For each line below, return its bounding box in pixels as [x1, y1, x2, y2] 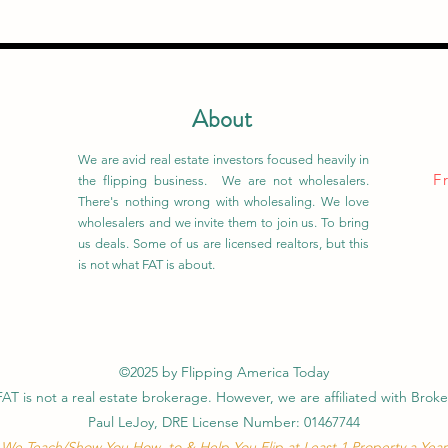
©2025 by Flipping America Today [119, 363, 329, 381]
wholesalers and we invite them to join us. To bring [78, 215, 369, 230]
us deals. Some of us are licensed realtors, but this [78, 236, 369, 251]
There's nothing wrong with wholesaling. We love [78, 194, 369, 209]
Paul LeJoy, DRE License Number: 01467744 [88, 413, 360, 431]
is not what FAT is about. [78, 257, 215, 272]
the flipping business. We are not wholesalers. [78, 173, 369, 188]
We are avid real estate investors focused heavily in [78, 152, 369, 167]
